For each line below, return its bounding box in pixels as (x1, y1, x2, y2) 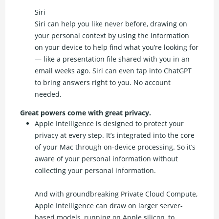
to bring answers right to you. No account (35, 78, 171, 88)
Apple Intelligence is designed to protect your (35, 119, 184, 129)
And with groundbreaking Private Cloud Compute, (35, 189, 198, 199)
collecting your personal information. (35, 166, 156, 175)
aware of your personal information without (35, 154, 178, 164)
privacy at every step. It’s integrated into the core (35, 131, 195, 140)
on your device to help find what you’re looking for (35, 43, 199, 52)
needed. (35, 89, 62, 99)
